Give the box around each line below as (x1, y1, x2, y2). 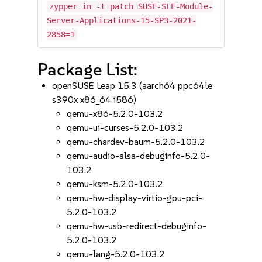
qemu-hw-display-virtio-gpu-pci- (67, 192, 203, 204)
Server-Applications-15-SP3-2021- (47, 16, 197, 25)
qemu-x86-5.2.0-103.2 (67, 108, 164, 119)
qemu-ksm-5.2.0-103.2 (67, 178, 164, 189)
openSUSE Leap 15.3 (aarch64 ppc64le (52, 80, 213, 91)
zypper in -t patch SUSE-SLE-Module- (49, 2, 213, 11)
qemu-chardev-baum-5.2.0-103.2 (67, 136, 206, 147)
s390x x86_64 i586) (52, 94, 137, 105)
